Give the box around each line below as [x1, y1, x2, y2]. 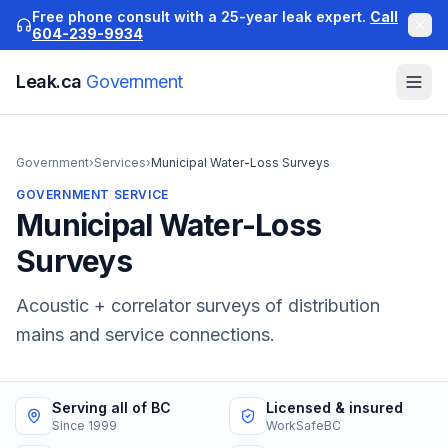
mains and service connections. [16, 324, 275, 345]
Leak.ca [16, 71, 87, 92]
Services [94, 155, 146, 170]
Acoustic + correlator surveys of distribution [16, 295, 380, 316]
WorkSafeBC [266, 418, 341, 433]
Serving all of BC [52, 399, 171, 416]
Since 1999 [52, 418, 117, 433]
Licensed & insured [266, 399, 403, 416]
